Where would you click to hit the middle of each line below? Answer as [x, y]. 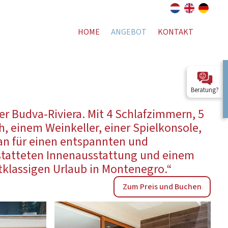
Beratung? [205, 90]
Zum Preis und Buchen [162, 187]
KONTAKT [176, 32]
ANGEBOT [129, 32]
